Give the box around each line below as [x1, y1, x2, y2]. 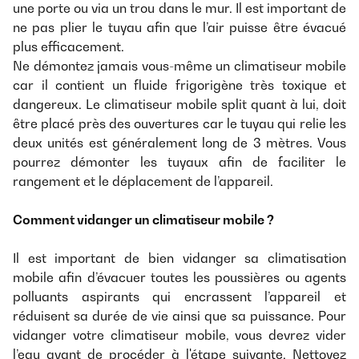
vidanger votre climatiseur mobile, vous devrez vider [13, 326, 346, 343]
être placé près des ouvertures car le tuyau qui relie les [13, 115, 346, 131]
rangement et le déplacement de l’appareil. [13, 172, 273, 189]
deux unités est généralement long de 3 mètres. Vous [13, 134, 346, 151]
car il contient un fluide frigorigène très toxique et [13, 76, 346, 93]
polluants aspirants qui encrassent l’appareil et [13, 288, 346, 305]
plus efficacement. [13, 38, 124, 54]
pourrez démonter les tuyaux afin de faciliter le [13, 153, 346, 170]
